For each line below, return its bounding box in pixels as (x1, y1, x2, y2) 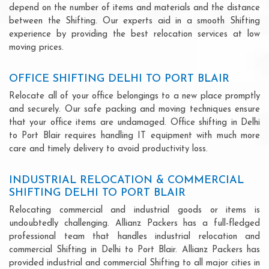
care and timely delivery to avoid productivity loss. (9, 144, 208, 154)
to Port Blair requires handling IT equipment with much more (9, 131, 260, 141)
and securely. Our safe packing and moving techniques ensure (9, 104, 260, 114)
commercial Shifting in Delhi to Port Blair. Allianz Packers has (9, 245, 260, 255)
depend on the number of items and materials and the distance (9, 3, 260, 13)
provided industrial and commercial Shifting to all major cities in (9, 258, 260, 268)
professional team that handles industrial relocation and (9, 232, 260, 241)
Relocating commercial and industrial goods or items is (9, 205, 260, 215)
